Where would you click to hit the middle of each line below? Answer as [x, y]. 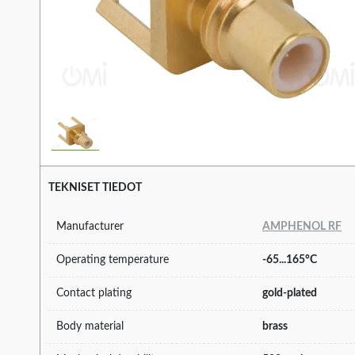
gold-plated [290, 293]
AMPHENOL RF [302, 226]
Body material [90, 326]
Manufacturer [90, 226]
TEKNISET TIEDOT [95, 188]
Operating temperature [113, 260]
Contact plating [94, 293]
